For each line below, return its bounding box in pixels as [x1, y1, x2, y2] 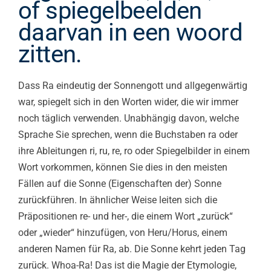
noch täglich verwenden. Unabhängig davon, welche [18, 113, 239, 124]
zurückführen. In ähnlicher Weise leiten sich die [18, 194, 217, 206]
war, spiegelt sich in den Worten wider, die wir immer [18, 96, 238, 108]
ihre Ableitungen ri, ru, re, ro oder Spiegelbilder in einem [18, 145, 250, 157]
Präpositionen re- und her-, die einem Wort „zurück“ [18, 211, 233, 222]
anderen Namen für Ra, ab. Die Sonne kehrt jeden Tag [18, 243, 246, 255]
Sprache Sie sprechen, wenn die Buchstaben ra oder [18, 129, 238, 140]
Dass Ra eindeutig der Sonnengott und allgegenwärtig [18, 80, 247, 91]
